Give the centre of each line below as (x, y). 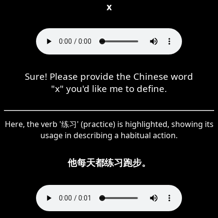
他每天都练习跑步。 (109, 162)
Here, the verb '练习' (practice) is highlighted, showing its (109, 124)
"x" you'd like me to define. (109, 88)
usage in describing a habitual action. (109, 135)
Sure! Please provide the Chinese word (109, 76)
